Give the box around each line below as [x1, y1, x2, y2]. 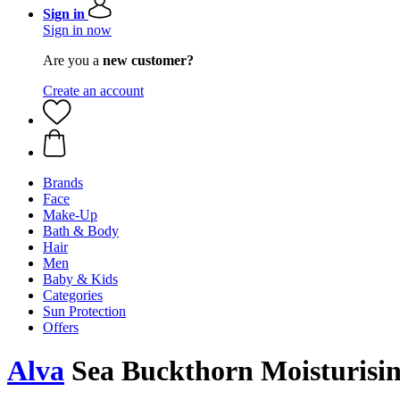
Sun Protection [43, 304, 126, 319]
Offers [43, 320, 79, 335]
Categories [43, 287, 103, 303]
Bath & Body [43, 223, 119, 238]
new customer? [103, 53, 194, 68]
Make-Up [43, 207, 97, 222]
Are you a [43, 53, 103, 68]
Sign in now [43, 22, 112, 37]
